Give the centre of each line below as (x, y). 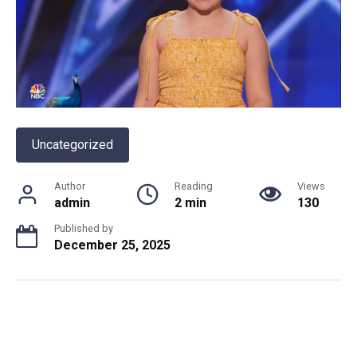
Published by (84, 229)
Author (70, 186)
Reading (194, 186)
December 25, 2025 (112, 245)
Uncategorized (73, 145)
